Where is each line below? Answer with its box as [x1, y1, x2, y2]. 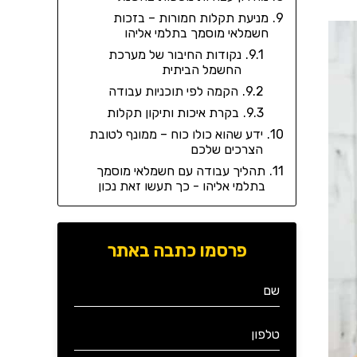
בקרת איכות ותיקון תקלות [107, 105, 239, 120]
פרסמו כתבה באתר [107, 240, 247, 261]
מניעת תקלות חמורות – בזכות [113, 10, 269, 25]
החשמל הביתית [162, 62, 241, 77]
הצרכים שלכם [190, 142, 263, 157]
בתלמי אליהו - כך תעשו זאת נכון [98, 178, 265, 194]
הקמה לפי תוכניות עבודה [108, 84, 238, 99]
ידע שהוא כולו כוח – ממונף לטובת [89, 127, 263, 142]
